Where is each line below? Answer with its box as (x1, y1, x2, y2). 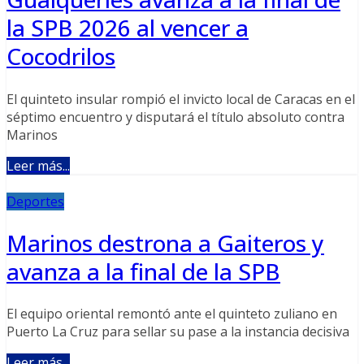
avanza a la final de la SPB (6, 255, 280, 287)
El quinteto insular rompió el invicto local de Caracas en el (6, 89, 355, 108)
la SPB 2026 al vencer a (6, 12, 249, 44)
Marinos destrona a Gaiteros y (6, 227, 324, 258)
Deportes (6, 192, 64, 210)
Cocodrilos (6, 41, 115, 72)
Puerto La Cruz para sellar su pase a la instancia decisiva (6, 323, 349, 341)
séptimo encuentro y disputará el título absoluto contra (6, 107, 344, 126)
